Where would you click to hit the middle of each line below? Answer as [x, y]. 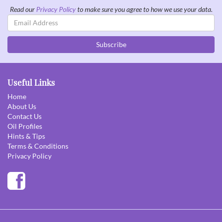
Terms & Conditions [38, 146]
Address [20, 28]
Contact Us [25, 116]
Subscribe [111, 44]
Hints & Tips [26, 136]
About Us [22, 106]
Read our [23, 9]
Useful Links [31, 82]
